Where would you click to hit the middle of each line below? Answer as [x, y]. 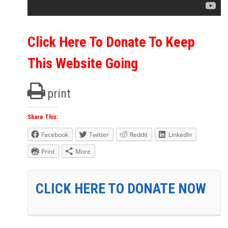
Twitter [99, 134]
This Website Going [83, 63]
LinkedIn [180, 134]
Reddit [139, 134]
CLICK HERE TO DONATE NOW [121, 188]
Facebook [55, 134]
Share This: [43, 117]
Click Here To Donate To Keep [111, 42]
